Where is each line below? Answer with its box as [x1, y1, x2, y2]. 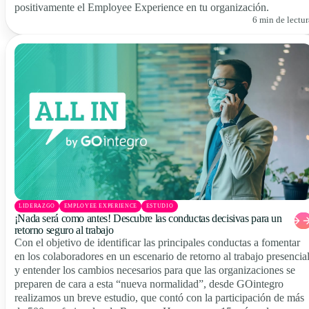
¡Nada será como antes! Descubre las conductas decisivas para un [14, 212, 282, 225]
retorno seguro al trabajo [14, 224, 114, 237]
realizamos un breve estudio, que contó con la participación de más [14, 292, 304, 304]
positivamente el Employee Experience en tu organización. [14, 1, 269, 14]
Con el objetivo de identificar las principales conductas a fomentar [14, 237, 300, 249]
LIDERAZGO [19, 202, 55, 209]
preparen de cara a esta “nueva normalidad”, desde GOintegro [14, 278, 283, 290]
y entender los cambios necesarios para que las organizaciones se [14, 264, 295, 277]
